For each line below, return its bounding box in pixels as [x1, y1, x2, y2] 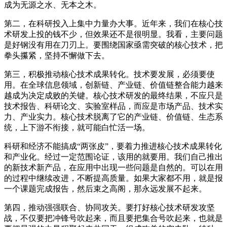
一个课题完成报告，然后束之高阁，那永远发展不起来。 [4, 184, 207, 193]
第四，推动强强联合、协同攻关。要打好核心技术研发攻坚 [4, 203, 215, 212]
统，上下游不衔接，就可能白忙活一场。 [4, 123, 150, 132]
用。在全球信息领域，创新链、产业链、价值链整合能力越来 [4, 80, 223, 89]
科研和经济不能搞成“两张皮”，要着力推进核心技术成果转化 [4, 141, 222, 150]
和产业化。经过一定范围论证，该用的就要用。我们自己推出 [4, 152, 223, 161]
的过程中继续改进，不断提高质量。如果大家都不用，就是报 [4, 173, 223, 182]
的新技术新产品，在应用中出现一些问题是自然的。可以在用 [4, 163, 223, 172]
